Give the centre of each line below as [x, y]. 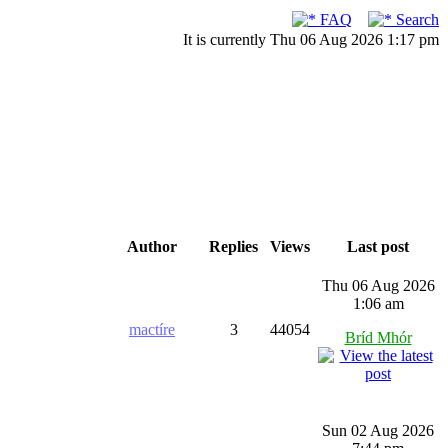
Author [152, 246]
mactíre [152, 329]
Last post [378, 246]
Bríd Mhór [378, 337]
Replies [233, 246]
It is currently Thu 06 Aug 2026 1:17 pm [311, 39]
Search [415, 19]
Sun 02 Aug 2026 [378, 430]
